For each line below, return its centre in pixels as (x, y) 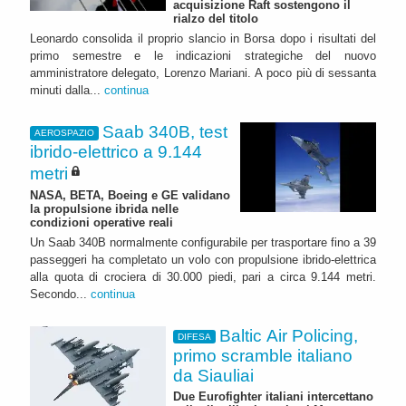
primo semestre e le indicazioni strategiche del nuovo (203, 55)
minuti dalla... (67, 90)
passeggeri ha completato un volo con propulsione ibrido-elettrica (203, 259)
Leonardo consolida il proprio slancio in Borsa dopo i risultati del (203, 38)
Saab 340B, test (165, 131)
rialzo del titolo (216, 18)
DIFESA (194, 336)
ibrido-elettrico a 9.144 (116, 151)
